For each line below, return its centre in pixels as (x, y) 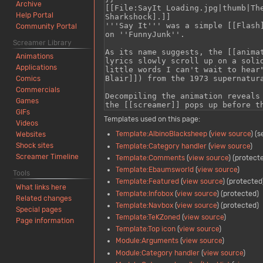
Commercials (38, 90)
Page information (45, 221)
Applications (37, 68)
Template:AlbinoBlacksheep (161, 134)
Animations (35, 57)
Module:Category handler (157, 253)
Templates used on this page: (152, 119)
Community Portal (47, 26)
